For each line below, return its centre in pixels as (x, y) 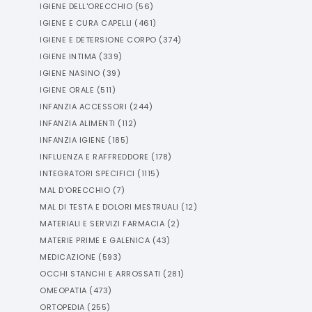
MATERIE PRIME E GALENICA (95, 240)
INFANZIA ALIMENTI (78, 123)
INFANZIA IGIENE (73, 140)
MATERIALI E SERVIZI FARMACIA (102, 224)
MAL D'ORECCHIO (75, 190)
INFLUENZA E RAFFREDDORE (94, 157)
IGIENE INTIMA (68, 56)
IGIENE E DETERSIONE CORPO (98, 40)
